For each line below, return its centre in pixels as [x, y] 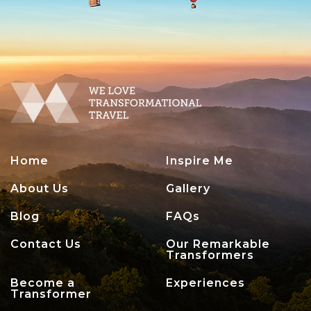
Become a [43, 283]
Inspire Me [200, 160]
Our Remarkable [218, 244]
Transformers [210, 255]
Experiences [205, 283]
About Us [40, 188]
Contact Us [46, 244]
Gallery [188, 188]
